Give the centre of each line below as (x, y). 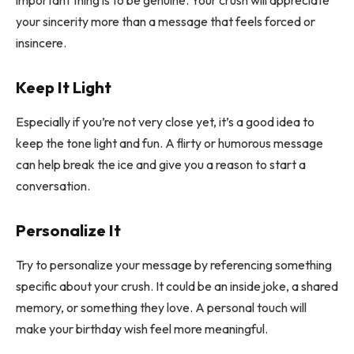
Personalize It (68, 230)
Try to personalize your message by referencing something (174, 265)
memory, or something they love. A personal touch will (161, 308)
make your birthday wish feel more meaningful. (142, 329)
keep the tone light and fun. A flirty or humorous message (169, 143)
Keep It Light (64, 87)
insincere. (41, 43)
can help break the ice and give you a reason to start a (161, 165)
